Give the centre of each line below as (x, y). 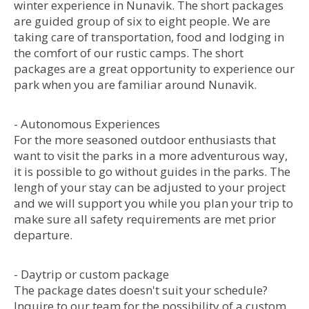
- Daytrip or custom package (91, 274)
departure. (43, 235)
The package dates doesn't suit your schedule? (141, 290)
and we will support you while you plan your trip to (153, 203)
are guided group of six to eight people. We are (142, 21)
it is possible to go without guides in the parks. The (152, 171)
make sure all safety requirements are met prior (145, 219)
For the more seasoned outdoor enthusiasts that (145, 140)
